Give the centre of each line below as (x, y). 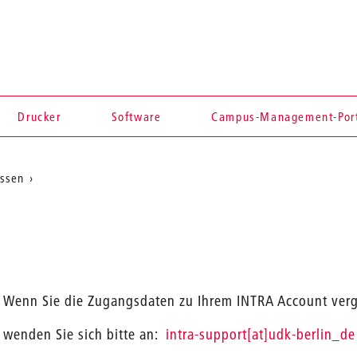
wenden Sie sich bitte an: (85, 334)
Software (136, 116)
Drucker (39, 116)
